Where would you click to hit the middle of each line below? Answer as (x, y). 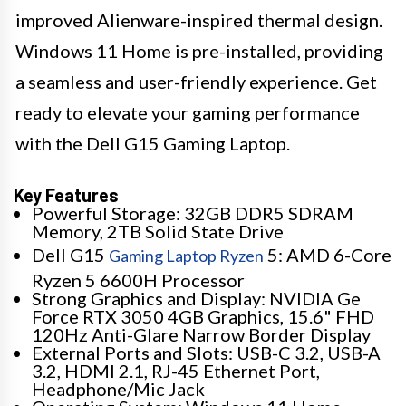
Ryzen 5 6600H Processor (138, 280)
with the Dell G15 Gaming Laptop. (153, 143)
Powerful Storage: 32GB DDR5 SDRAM (193, 213)
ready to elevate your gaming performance (188, 112)
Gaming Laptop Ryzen (186, 255)
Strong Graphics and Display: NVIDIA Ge (196, 298)
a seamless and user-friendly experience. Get (196, 81)
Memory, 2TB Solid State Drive (158, 231)
